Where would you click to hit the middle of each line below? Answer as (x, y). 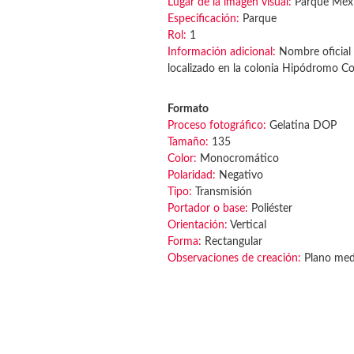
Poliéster (270, 209)
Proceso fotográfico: (217, 126)
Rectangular (232, 242)
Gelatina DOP (301, 126)
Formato (188, 109)
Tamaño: (190, 142)
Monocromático (238, 159)
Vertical (247, 225)
